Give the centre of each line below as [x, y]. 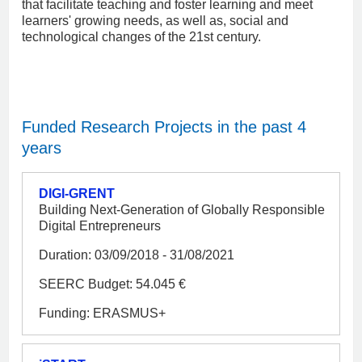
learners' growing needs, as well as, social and [155, 20]
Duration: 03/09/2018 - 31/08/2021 [137, 255]
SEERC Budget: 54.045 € [112, 284]
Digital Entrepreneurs [100, 225]
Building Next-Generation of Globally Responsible [182, 209]
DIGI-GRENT [77, 193]
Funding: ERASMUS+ [102, 313]
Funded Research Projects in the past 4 [164, 127]
